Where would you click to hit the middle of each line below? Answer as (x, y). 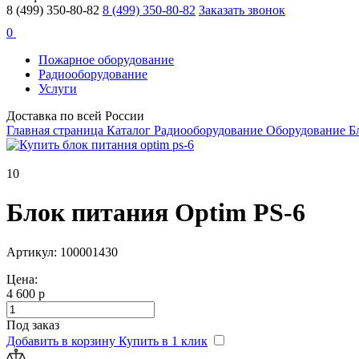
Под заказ (33, 325)
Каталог (130, 130)
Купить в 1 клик (163, 341)
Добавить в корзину (61, 341)
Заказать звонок (242, 10)
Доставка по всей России (75, 116)
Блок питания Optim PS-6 (156, 213)
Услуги (58, 89)
